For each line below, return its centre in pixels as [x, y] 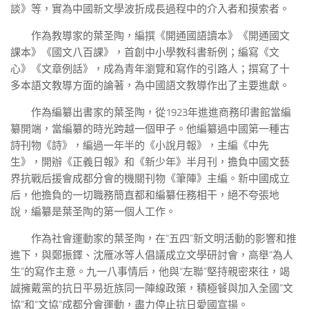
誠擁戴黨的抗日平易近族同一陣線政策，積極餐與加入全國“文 [152, 288]
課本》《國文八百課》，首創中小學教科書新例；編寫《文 [145, 52]
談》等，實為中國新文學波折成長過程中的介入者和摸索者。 [150, 9]
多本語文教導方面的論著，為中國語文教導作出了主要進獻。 [150, 86]
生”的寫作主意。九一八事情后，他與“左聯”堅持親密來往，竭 [150, 272]
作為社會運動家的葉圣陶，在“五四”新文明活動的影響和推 [164, 239]
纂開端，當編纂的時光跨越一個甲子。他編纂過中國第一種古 [150, 129]
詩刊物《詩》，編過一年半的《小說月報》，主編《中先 [140, 146]
